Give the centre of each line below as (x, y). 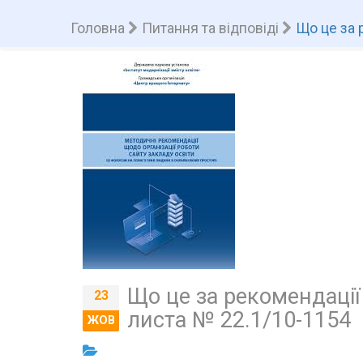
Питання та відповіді (210, 28)
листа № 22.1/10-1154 (239, 320)
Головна (98, 28)
